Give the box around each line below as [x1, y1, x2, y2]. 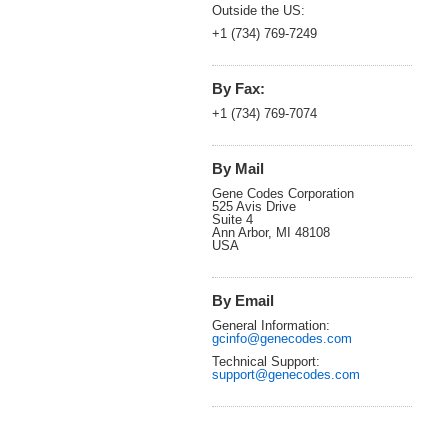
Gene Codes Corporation [212, 185, 354, 201]
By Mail [212, 159, 264, 177]
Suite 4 [212, 211, 253, 227]
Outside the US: [212, 2, 305, 18]
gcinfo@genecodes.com [212, 330, 352, 346]
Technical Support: [212, 353, 320, 369]
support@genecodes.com [212, 366, 360, 382]
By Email [212, 291, 274, 309]
